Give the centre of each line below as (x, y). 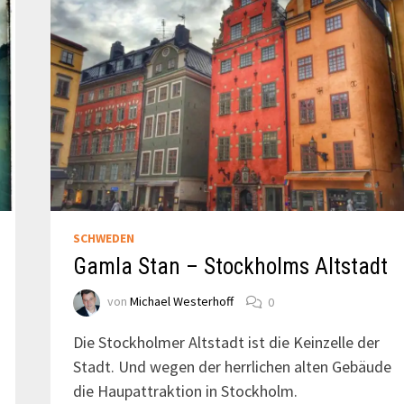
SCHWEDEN (103, 239)
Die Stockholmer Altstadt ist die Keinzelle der (226, 343)
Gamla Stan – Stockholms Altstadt (230, 267)
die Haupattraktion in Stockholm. (185, 391)
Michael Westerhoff (181, 302)
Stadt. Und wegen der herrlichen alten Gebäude (232, 367)
